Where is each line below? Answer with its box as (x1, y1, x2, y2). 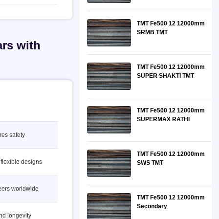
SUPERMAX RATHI (137, 116, 190, 123)
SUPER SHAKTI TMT (137, 72, 194, 79)
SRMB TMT (137, 29, 168, 36)
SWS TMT (137, 159, 163, 166)
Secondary (137, 203, 167, 210)
